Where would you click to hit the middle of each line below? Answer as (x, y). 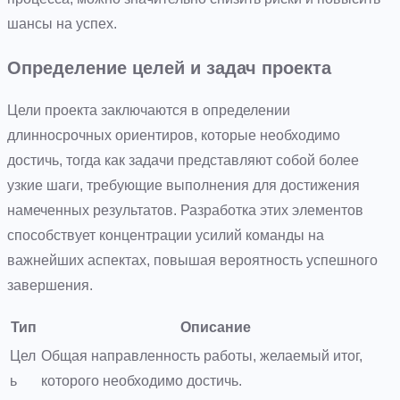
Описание (216, 327)
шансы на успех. (62, 23)
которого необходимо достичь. (142, 380)
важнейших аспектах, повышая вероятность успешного (192, 260)
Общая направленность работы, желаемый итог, (202, 355)
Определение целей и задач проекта (169, 67)
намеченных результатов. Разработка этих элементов (185, 210)
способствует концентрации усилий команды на (166, 235)
